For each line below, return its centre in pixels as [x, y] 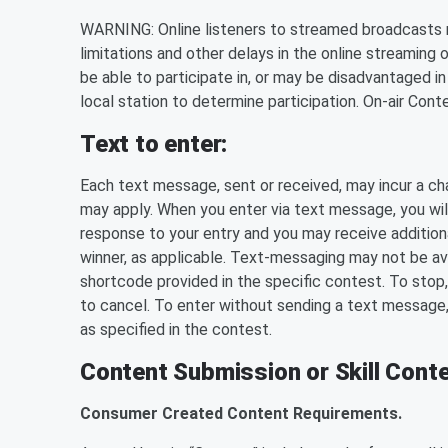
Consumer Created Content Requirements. [241, 413]
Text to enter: [154, 144]
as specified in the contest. [176, 329]
